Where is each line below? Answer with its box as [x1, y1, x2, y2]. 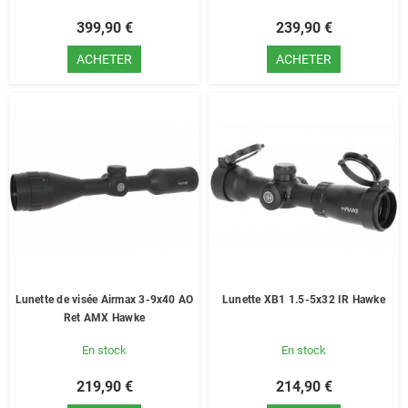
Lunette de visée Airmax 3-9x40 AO [15, 293, 194, 306]
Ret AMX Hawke [63, 311, 146, 324]
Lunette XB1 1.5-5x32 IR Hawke [222, 293, 385, 306]
